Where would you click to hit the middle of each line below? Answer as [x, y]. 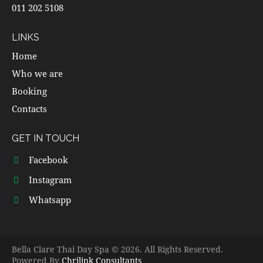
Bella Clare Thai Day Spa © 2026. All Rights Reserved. [117, 249]
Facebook [48, 160]
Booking [29, 91]
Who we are [37, 74]
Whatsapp [50, 200]
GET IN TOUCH [45, 139]
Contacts [29, 109]
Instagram [50, 180]
